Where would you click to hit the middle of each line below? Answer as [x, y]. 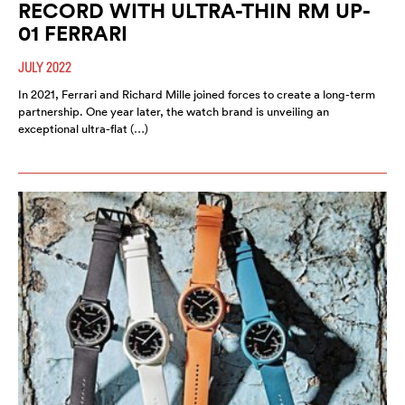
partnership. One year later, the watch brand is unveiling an [174, 112]
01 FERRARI [73, 33]
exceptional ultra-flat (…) [83, 129]
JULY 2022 [45, 67]
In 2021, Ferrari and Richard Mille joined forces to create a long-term [197, 95]
